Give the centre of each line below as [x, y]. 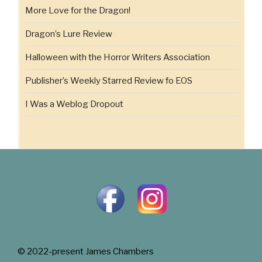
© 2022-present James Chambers [86, 252]
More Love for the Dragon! [78, 11]
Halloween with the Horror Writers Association [118, 58]
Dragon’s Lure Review [69, 34]
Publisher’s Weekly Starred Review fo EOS [109, 81]
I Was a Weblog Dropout [74, 104]
